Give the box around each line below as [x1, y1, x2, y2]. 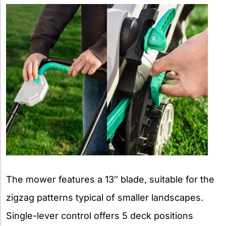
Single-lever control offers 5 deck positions [6, 210, 193, 221]
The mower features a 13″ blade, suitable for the [6, 174, 214, 185]
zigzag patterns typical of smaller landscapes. [6, 192, 203, 203]
